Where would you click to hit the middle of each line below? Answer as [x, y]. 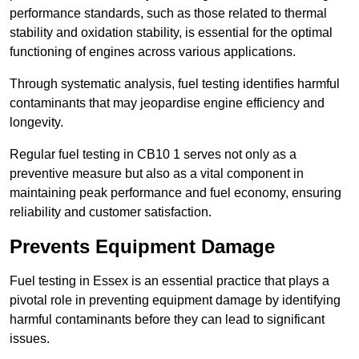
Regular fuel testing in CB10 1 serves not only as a [153, 155]
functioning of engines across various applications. [153, 52]
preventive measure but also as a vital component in [157, 174]
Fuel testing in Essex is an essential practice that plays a [169, 281]
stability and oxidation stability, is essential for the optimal [171, 33]
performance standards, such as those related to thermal [168, 14]
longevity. [36, 123]
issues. [30, 339]
